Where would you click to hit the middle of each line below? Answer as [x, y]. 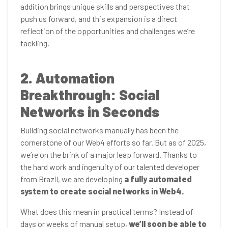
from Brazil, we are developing [72, 179]
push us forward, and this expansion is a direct [99, 19]
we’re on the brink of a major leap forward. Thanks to [109, 154]
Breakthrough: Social [90, 95]
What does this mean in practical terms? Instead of [107, 211]
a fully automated [158, 179]
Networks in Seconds [90, 111]
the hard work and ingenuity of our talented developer [110, 167]
